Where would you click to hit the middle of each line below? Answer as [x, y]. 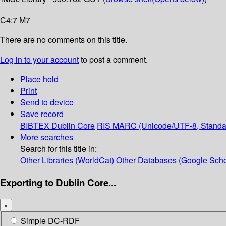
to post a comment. [113, 60]
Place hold [39, 79]
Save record [42, 114]
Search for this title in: [59, 149]
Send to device [47, 102]
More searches [47, 137]
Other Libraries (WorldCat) [67, 160]
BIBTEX [35, 126]
